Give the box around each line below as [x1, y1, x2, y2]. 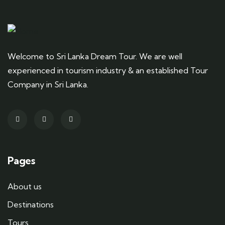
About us [8, 181, 42, 191]
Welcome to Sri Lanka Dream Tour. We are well [8, 51, 182, 62]
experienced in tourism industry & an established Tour [8, 65, 208, 76]
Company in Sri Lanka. [8, 79, 88, 90]
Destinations [8, 199, 54, 209]
